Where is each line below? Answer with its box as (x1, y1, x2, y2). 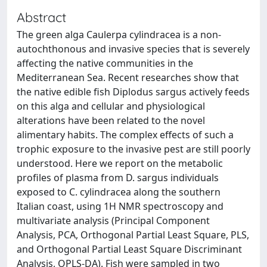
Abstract (17, 9, 66, 25)
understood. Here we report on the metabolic (17, 157, 223, 170)
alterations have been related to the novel (17, 114, 205, 127)
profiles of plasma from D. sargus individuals (17, 171, 219, 184)
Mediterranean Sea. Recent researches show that (17, 71, 239, 84)
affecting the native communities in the (17, 57, 193, 70)
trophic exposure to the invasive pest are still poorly (17, 142, 250, 156)
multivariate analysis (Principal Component (17, 214, 210, 227)
